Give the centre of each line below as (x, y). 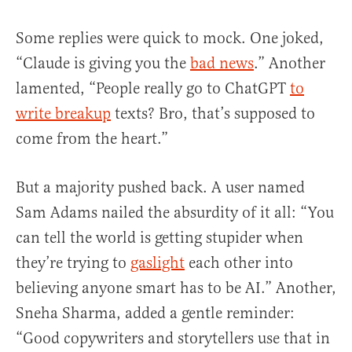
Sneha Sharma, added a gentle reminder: (155, 313)
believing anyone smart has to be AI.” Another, (176, 288)
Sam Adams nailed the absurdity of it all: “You (175, 213)
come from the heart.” (92, 139)
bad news (222, 64)
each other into (239, 263)
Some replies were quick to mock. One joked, (170, 38)
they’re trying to (73, 263)
